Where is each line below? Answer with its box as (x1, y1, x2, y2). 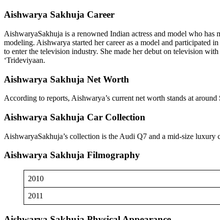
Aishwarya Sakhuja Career (4, 9, 114, 20)
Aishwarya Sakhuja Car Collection (4, 111, 145, 122)
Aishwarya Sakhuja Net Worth (4, 74, 129, 84)
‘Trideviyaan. (4, 55, 45, 64)
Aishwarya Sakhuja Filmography (4, 150, 140, 161)
